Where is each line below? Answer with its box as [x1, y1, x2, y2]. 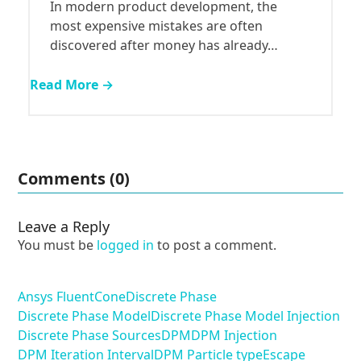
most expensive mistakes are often [49, 17, 263, 35]
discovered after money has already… [49, 36, 278, 55]
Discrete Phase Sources [18, 326, 162, 345]
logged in [97, 236, 155, 255]
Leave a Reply [18, 217, 110, 237]
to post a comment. [154, 236, 277, 255]
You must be [18, 236, 98, 255]
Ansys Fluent [18, 288, 95, 306]
